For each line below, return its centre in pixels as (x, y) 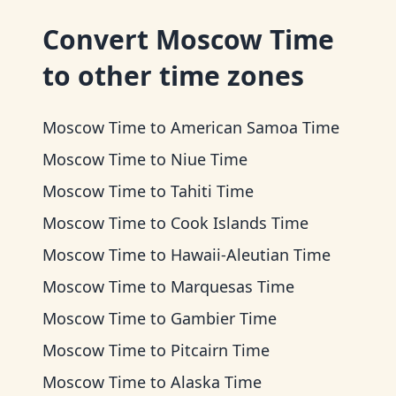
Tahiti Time (212, 191)
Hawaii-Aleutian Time (251, 255)
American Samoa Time (255, 127)
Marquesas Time (232, 286)
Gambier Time (224, 318)
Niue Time (209, 159)
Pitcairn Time (220, 350)
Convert (99, 39)
